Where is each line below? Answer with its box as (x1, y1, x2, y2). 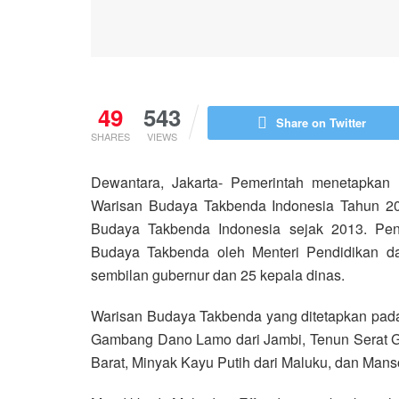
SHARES (91, 128, 130, 143)
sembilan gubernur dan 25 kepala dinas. (91, 264, 345, 285)
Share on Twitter (275, 113, 366, 131)
